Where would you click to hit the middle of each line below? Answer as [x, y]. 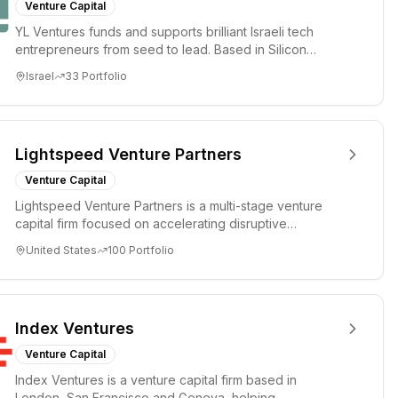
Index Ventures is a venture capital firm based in [156, 380]
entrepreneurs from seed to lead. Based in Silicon [161, 49]
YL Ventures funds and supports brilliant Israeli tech [164, 32]
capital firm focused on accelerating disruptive [151, 223]
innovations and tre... [75, 241]
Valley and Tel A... [67, 67]
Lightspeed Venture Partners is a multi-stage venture [169, 206]
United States [61, 250]
